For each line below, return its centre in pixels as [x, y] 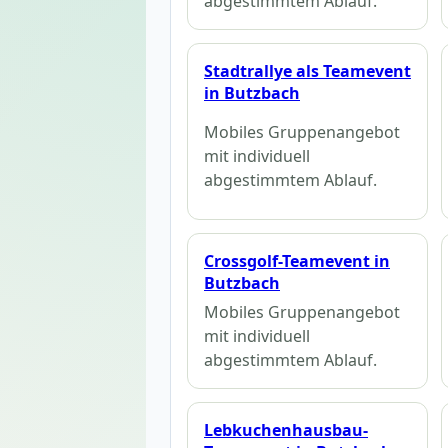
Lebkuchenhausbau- [286, 429]
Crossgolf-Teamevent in [297, 261]
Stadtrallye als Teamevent [307, 70]
